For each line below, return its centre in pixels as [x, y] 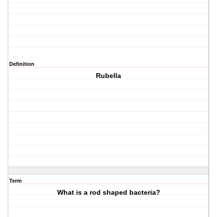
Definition [22, 64]
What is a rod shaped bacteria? [108, 193]
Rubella [109, 76]
